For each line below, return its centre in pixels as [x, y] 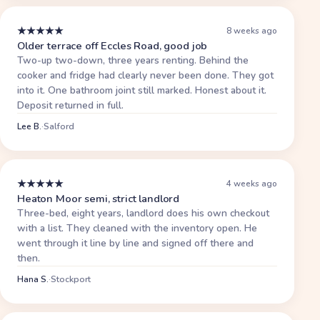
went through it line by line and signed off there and [135, 243]
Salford [59, 126]
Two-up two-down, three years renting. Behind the [133, 60]
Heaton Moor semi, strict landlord [99, 198]
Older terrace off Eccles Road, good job [112, 45]
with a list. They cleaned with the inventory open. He [137, 228]
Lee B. [29, 126]
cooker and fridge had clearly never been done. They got [145, 75]
